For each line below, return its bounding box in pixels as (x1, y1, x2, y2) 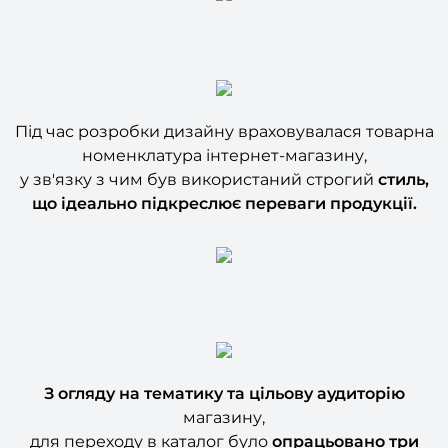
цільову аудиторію (248, 351, 405, 371)
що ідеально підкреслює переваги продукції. (31, 161, 417, 181)
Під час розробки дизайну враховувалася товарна (14, 89, 434, 109)
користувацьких (110, 423, 249, 443)
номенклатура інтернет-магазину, (81, 113, 367, 133)
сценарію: (248, 423, 338, 443)
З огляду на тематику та (43, 351, 249, 371)
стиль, (377, 137, 429, 157)
